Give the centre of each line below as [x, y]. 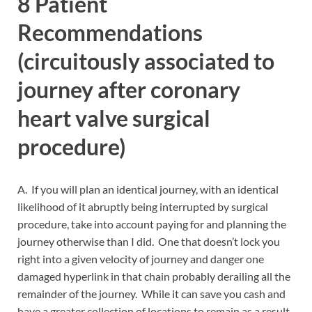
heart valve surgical [114, 118]
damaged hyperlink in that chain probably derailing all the [154, 276]
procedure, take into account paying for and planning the [152, 224]
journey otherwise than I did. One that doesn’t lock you [149, 242]
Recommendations [110, 32]
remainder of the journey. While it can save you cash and [151, 294]
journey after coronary [129, 89]
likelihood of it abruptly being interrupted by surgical [143, 207]
